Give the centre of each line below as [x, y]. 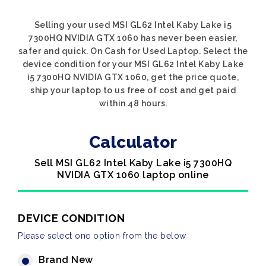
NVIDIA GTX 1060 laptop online [133, 175]
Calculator [133, 142]
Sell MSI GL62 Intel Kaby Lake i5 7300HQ [133, 163]
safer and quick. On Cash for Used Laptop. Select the [133, 51]
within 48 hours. [133, 103]
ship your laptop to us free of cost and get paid [133, 90]
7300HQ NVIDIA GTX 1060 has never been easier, [133, 38]
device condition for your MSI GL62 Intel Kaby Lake [133, 64]
